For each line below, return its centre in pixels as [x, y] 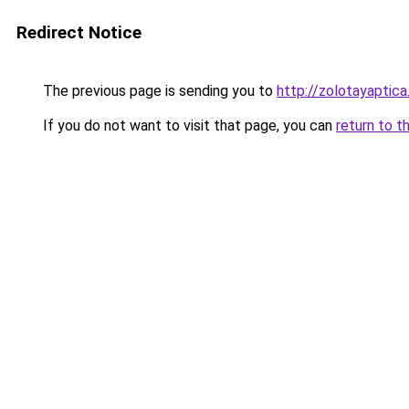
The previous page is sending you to [158, 91]
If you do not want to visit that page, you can [188, 126]
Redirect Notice [79, 32]
